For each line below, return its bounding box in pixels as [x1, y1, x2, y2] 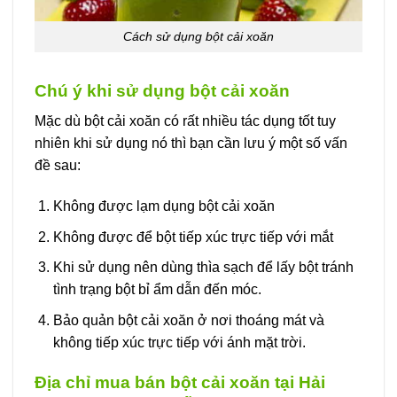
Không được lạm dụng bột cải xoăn [52, 198, 275, 214]
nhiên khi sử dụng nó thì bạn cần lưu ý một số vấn [35, 136, 347, 152]
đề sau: [35, 158, 81, 174]
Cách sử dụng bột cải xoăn [123, 28, 274, 43]
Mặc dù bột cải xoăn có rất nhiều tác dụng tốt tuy [35, 113, 336, 129]
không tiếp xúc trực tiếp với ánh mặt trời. [52, 334, 306, 350]
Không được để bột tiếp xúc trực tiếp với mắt [52, 229, 333, 245]
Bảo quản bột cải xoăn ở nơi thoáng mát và [52, 312, 324, 328]
